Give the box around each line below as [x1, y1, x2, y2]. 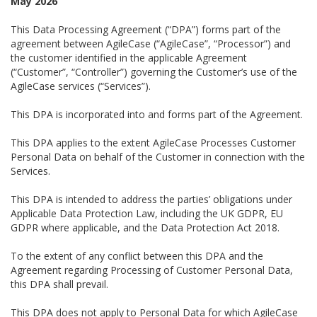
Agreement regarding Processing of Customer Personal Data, [11, 263, 293, 277]
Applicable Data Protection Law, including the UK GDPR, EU [11, 207, 283, 220]
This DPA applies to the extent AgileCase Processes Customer [11, 136, 296, 149]
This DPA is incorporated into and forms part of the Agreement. [11, 108, 303, 121]
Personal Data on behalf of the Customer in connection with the [11, 150, 305, 163]
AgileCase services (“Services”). [11, 79, 151, 93]
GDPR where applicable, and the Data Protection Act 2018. [11, 221, 279, 234]
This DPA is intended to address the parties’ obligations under [11, 192, 292, 206]
